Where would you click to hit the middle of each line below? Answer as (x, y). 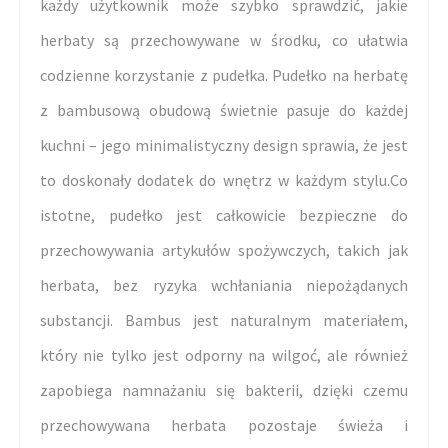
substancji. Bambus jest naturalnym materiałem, (224, 320)
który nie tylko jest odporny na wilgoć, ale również (224, 355)
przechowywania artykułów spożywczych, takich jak (224, 250)
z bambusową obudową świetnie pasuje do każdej (224, 110)
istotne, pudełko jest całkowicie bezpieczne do (224, 215)
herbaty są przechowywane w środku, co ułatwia (224, 40)
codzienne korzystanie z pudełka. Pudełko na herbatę (224, 75)
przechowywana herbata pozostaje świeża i (224, 425)
